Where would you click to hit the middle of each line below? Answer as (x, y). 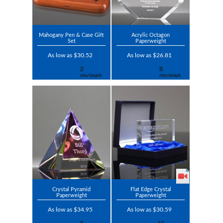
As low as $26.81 (149, 56)
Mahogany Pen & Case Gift (71, 35)
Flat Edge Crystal (151, 190)
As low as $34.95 (70, 210)
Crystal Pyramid (71, 190)
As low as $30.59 (149, 210)
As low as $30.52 (70, 56)
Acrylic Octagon (151, 35)
